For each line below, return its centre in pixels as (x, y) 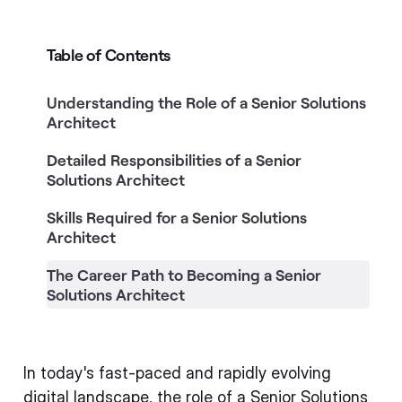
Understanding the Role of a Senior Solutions (206, 102)
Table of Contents (109, 55)
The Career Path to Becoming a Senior (184, 275)
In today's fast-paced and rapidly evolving (177, 373)
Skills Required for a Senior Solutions (177, 217)
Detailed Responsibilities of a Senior (174, 160)
